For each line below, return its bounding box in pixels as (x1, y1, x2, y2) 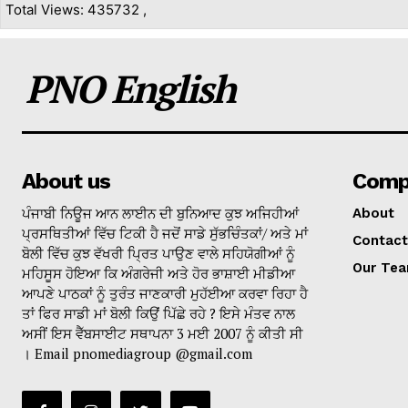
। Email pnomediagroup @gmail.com (22, 344, 252, 363)
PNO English (25, 63, 235, 115)
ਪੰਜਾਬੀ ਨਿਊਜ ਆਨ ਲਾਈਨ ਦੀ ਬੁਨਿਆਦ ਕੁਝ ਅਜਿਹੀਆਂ (22, 204, 299, 223)
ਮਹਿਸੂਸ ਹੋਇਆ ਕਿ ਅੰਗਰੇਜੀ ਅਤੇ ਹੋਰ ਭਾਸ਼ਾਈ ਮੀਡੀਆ (22, 264, 295, 283)
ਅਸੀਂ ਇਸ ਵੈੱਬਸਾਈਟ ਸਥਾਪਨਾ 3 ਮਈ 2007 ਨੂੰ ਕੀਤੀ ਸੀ (22, 324, 303, 343)
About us (22, 168, 110, 195)
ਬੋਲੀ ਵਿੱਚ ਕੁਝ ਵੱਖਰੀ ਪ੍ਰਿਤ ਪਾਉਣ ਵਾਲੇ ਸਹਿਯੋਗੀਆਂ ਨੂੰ (22, 244, 295, 263)
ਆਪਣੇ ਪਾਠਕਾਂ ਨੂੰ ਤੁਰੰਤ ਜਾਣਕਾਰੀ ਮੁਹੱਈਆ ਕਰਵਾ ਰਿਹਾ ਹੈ (22, 284, 308, 303)
